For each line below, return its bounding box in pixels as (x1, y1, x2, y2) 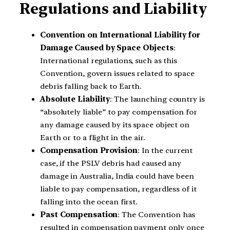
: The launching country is (110, 94, 205, 104)
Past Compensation (40, 210, 118, 220)
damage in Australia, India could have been (40, 171, 194, 181)
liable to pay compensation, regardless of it (40, 184, 197, 194)
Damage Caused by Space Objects (40, 43, 174, 53)
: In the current (137, 146, 193, 156)
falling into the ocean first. (40, 197, 138, 207)
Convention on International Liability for (40, 30, 200, 40)
